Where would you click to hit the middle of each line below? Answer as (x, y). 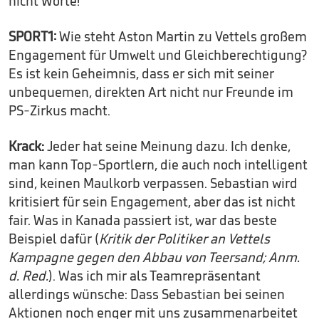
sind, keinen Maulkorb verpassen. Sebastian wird (153, 183)
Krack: (28, 146)
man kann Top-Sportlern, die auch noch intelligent (158, 165)
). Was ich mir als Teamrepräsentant (155, 276)
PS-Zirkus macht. (59, 111)
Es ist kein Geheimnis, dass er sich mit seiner (141, 74)
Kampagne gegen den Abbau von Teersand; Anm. (154, 257)
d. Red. (28, 276)
